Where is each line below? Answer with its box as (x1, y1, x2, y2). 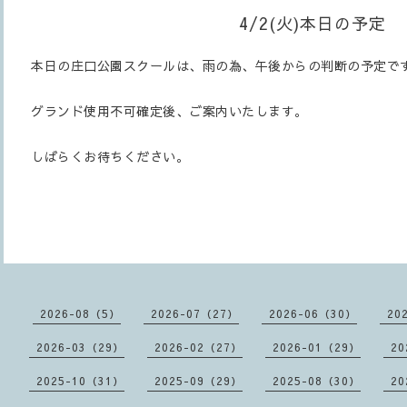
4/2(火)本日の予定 (239, 12, 386, 35)
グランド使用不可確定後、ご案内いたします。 (31, 102, 308, 120)
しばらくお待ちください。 (31, 147, 189, 165)
